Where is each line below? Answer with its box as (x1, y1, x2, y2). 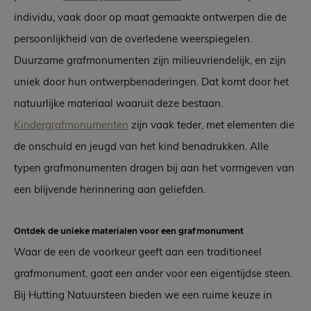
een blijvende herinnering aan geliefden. (14, 183, 205, 196)
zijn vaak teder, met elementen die (128, 118, 294, 132)
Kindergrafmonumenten (14, 118, 128, 132)
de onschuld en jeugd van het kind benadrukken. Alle (14, 140, 269, 153)
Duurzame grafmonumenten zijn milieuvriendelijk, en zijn (14, 53, 286, 67)
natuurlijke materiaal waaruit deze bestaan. (14, 96, 223, 110)
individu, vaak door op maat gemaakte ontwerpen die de (14, 10, 287, 24)
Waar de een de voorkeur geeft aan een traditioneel (14, 245, 262, 259)
